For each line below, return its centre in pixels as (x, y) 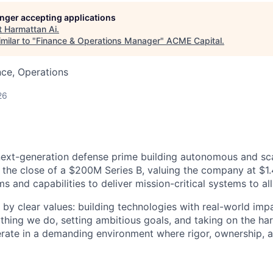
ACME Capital (194, 41)
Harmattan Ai (30, 29)
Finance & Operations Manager (98, 41)
